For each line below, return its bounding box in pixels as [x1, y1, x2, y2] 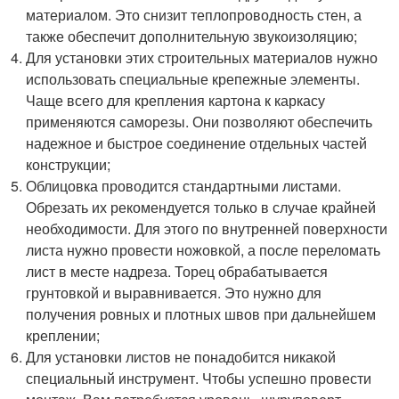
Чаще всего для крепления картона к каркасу [26, 89, 326, 110]
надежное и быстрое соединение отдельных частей [26, 132, 368, 153]
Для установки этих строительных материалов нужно [26, 46, 379, 68]
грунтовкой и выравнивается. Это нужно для [26, 281, 322, 303]
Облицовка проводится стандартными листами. [26, 175, 342, 196]
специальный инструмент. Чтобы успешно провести [26, 367, 372, 388]
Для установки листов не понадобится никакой [26, 346, 337, 367]
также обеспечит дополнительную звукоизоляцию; [26, 25, 358, 46]
